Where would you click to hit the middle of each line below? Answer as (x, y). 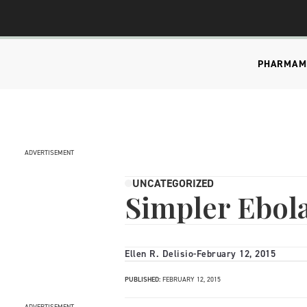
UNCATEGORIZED (173, 183)
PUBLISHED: (143, 279)
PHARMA (278, 64)
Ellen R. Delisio (159, 254)
